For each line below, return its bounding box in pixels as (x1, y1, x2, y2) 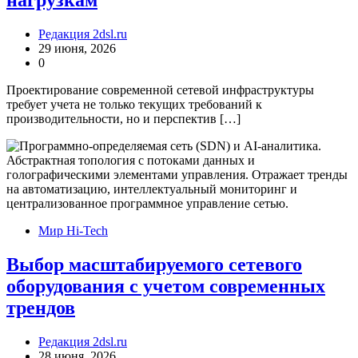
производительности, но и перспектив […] (6, 112, 241, 126)
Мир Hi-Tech (38, 224, 108, 238)
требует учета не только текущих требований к (6, 97, 262, 112)
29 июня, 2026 (38, 42, 116, 56)
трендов (6, 296, 75, 318)
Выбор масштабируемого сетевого (6, 253, 302, 275)
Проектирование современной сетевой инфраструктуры (6, 83, 314, 97)
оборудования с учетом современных (6, 275, 325, 296)
